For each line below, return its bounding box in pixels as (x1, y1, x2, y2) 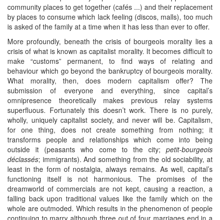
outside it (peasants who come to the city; (7, 144, 166, 154)
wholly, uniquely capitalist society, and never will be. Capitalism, (7, 114, 213, 125)
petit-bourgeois (166, 144, 213, 154)
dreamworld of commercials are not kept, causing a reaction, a (7, 183, 213, 193)
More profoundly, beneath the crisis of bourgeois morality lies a (7, 36, 213, 46)
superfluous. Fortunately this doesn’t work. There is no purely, (7, 105, 213, 115)
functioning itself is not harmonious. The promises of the (7, 173, 213, 184)
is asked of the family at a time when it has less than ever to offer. (7, 21, 210, 31)
